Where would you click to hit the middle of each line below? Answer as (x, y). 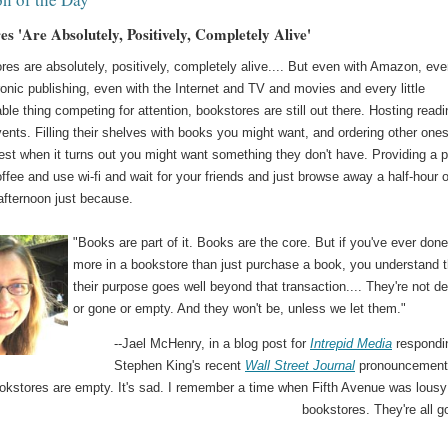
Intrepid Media (351, 344)
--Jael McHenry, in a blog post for (212, 344)
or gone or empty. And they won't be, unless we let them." (240, 309)
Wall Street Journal (300, 366)
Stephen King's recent (179, 366)
